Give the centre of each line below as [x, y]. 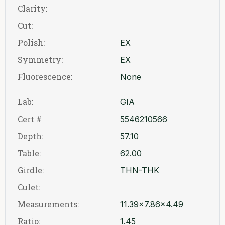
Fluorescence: [45, 77]
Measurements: [48, 204]
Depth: [30, 136]
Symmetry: [40, 60]
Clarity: [32, 8]
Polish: [31, 42]
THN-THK [140, 170]
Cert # [30, 119]
